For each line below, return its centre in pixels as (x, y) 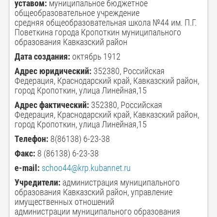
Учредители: (38, 183)
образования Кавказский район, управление (93, 192)
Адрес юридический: (53, 71)
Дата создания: (42, 57)
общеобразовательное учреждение (77, 13)
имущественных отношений (64, 202)
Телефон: (31, 139)
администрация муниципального (120, 183)
